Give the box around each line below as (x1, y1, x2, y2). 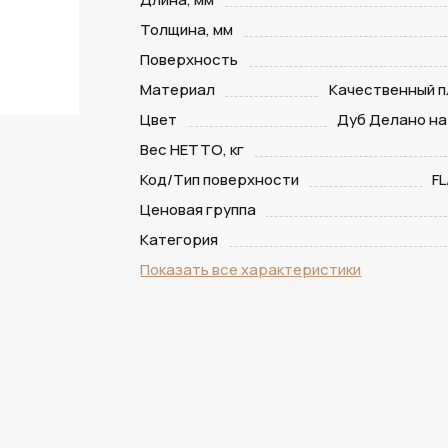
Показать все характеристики (140, 259, 362, 280)
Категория (140, 229, 219, 250)
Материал (140, 79, 216, 100)
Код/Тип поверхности (140, 169, 300, 190)
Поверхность (140, 49, 239, 70)
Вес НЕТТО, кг (140, 139, 245, 160)
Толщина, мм (140, 19, 234, 40)
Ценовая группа (140, 199, 257, 220)
